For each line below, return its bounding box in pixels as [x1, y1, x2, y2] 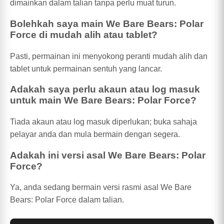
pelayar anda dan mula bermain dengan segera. [10, 130, 180, 139]
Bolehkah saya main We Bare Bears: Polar [10, 18, 203, 29]
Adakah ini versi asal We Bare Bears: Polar [10, 149, 205, 160]
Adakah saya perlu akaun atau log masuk [10, 84, 200, 95]
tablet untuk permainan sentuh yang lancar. [10, 64, 162, 73]
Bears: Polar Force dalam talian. [10, 195, 124, 204]
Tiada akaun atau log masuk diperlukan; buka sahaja [10, 117, 197, 126]
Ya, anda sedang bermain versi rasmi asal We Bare [10, 183, 191, 192]
